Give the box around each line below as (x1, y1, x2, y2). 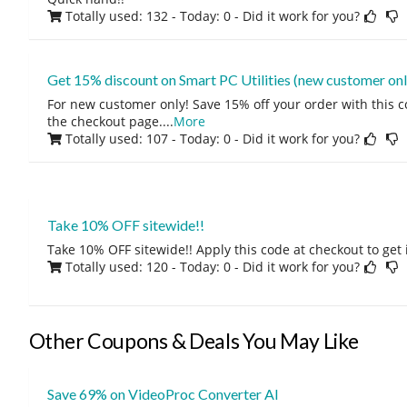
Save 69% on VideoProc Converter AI (46, 384, 279, 402)
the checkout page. (46, 113, 163, 130)
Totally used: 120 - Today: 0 (65, 258, 231, 275)
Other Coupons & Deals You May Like (28, 327, 359, 353)
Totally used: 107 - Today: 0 (65, 130, 231, 147)
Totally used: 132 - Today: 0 (65, 7, 231, 25)
